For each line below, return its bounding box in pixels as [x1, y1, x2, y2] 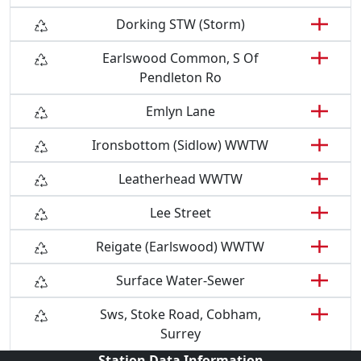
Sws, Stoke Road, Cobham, [99, 305, 261, 323]
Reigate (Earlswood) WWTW [96, 237, 265, 255]
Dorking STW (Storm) [115, 15, 245, 33]
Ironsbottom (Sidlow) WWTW [92, 135, 269, 154]
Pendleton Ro [139, 68, 222, 86]
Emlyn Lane [145, 102, 215, 120]
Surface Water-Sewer [115, 271, 245, 289]
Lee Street [149, 203, 211, 222]
